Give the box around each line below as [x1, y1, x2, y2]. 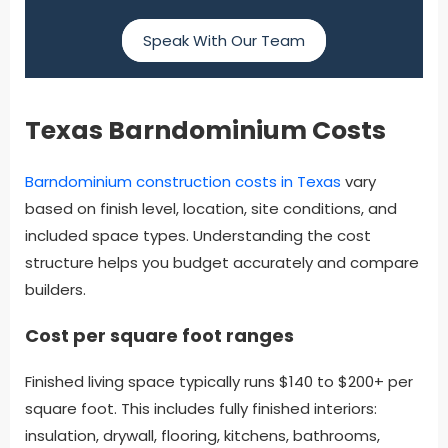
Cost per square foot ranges [25, 323, 294, 349]
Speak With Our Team [143, 30, 305, 52]
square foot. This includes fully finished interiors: [25, 398, 377, 420]
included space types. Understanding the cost [25, 225, 371, 247]
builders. [25, 279, 86, 301]
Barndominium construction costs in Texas [25, 171, 341, 193]
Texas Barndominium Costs [25, 113, 386, 149]
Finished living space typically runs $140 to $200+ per [25, 371, 413, 393]
